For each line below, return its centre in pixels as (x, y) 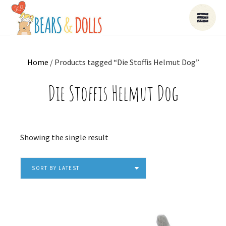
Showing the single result (64, 137)
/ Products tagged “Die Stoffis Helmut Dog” (124, 62)
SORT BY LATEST (56, 168)
